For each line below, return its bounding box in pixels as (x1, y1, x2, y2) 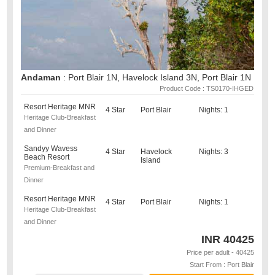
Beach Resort (24, 153, 70, 161)
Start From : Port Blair (189, 261, 254, 268)
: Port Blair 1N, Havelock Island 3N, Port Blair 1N (63, 72, 252, 82)
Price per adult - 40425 (186, 249, 254, 256)
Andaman (21, 72, 64, 82)
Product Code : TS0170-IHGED (159, 85, 254, 92)
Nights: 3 (198, 147, 228, 156)
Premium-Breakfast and (24, 164, 95, 171)
